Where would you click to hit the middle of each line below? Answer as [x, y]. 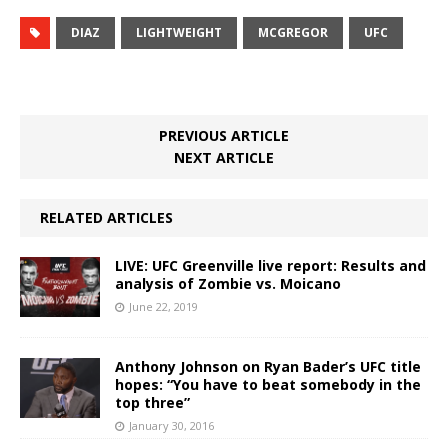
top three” [152, 402]
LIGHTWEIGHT [179, 32]
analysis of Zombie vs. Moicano [228, 283]
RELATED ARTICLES [106, 217]
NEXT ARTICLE [224, 157]
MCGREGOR [293, 32]
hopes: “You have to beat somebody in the [268, 384]
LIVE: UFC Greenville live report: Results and [270, 265]
